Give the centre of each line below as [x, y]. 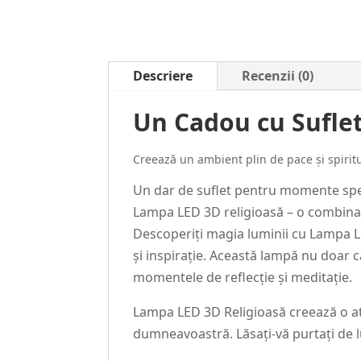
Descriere [163, 76]
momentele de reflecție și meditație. [243, 278]
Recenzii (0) [278, 76]
